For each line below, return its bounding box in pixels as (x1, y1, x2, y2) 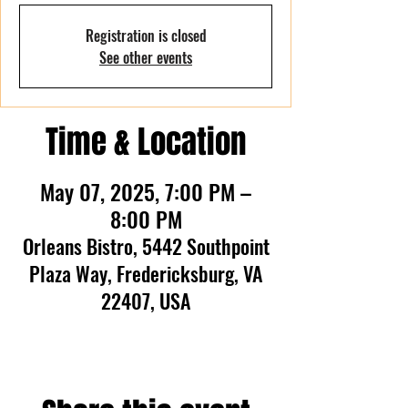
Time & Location (46, 118, 246, 166)
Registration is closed (85, 25, 207, 46)
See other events (99, 46, 192, 68)
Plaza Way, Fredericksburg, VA (29, 259, 262, 288)
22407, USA (101, 286, 190, 315)
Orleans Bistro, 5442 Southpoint (22, 231, 270, 260)
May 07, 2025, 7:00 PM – (40, 175, 251, 208)
